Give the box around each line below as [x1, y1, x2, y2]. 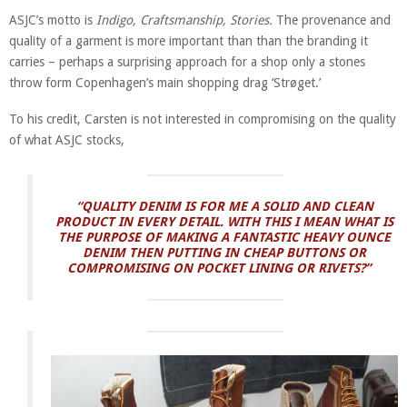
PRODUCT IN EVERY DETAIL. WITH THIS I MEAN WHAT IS [55, 213, 393, 229]
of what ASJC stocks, [9, 132, 124, 147]
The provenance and [273, 12, 391, 27]
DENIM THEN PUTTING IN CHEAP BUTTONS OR [83, 244, 366, 260]
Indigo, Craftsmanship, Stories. [96, 12, 273, 27]
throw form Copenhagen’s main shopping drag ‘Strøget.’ [9, 74, 321, 90]
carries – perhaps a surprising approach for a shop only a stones [9, 54, 365, 69]
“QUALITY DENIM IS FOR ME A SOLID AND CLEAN [75, 198, 373, 213]
